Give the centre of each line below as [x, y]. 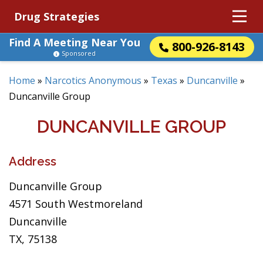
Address [33, 161]
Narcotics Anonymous [93, 80]
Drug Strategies [57, 16]
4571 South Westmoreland [76, 204]
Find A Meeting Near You [75, 42]
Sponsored [79, 53]
